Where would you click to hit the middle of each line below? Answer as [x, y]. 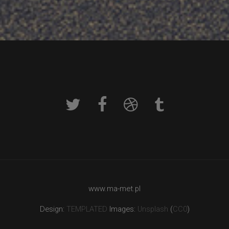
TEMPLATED [87, 209]
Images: [122, 209]
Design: [53, 209]
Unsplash [153, 209]
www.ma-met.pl [114, 188]
